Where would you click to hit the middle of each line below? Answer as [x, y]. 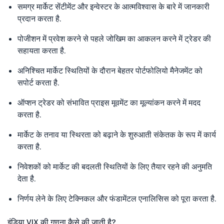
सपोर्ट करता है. [38, 82]
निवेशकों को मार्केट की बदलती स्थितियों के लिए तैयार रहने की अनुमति [115, 166]
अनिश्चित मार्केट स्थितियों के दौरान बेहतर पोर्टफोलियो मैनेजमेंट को [110, 70]
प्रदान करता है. [39, 18]
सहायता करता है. [42, 50]
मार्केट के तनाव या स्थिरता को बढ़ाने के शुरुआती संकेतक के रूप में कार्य [117, 134]
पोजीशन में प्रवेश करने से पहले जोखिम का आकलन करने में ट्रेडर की [114, 38]
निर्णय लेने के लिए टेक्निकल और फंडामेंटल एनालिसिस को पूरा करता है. [117, 198]
